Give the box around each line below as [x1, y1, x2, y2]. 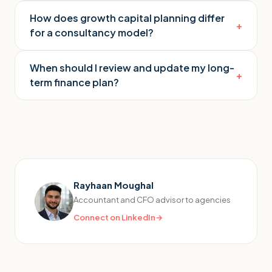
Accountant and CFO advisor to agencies [73, 195, 231, 205]
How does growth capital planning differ [30, 12, 225, 24]
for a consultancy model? [30, 26, 154, 39]
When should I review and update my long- [30, 61, 234, 74]
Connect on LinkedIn [73, 212, 155, 222]
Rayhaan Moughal [73, 179, 154, 191]
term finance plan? [30, 76, 119, 89]
